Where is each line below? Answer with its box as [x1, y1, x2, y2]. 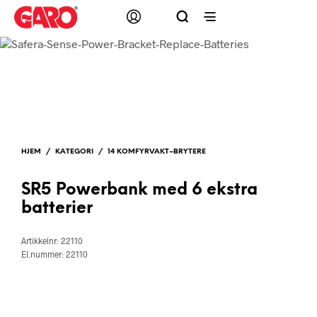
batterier [21, 200, 93, 218]
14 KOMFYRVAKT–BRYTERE [108, 148, 206, 156]
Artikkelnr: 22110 [21, 236, 83, 246]
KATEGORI [55, 148, 93, 156]
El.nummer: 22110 [21, 249, 88, 260]
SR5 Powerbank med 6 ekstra [21, 182, 258, 200]
